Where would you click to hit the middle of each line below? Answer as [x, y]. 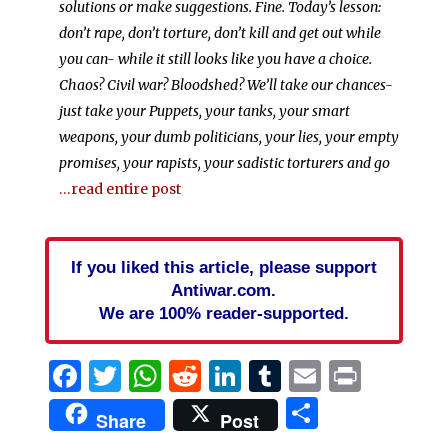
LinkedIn [310, 375]
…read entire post [119, 188]
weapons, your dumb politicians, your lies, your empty [228, 136]
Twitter [179, 375]
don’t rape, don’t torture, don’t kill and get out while [219, 32]
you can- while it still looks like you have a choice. [215, 58]
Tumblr [340, 375]
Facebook [155, 375]
